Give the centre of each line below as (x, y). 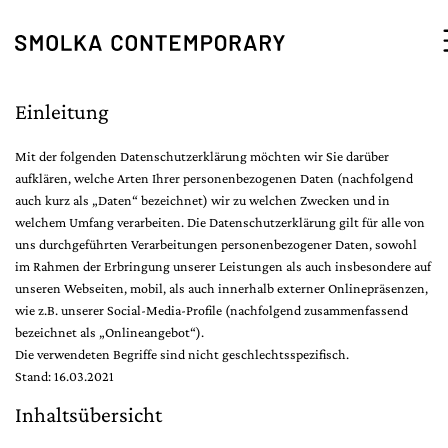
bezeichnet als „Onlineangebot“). (109, 332)
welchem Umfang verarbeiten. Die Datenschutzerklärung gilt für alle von (220, 222)
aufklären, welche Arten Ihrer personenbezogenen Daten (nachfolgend (214, 178)
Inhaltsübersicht (88, 414)
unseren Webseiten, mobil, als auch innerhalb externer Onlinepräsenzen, (221, 288)
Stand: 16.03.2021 (64, 376)
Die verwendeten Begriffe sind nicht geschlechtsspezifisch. (182, 354)
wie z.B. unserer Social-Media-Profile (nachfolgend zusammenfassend (211, 310)
